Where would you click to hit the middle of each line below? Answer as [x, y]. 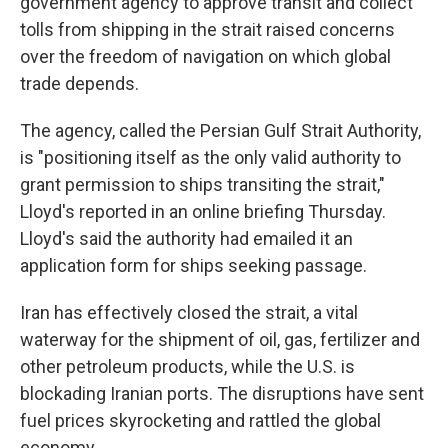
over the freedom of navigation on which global [205, 56]
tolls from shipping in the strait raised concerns [207, 29]
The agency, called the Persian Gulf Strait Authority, [220, 130]
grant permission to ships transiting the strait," [202, 184]
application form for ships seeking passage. [193, 265]
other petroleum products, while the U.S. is [187, 366]
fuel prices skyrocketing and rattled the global [200, 420]
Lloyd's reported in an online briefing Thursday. [203, 211]
